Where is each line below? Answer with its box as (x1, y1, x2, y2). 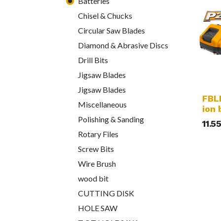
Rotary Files (78, 129, 118, 139)
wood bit (78, 174, 109, 184)
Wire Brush (78, 159, 116, 169)
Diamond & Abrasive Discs (78, 40, 168, 50)
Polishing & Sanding (78, 114, 144, 124)
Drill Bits (78, 55, 108, 65)
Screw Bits (78, 144, 114, 154)
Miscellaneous (78, 100, 127, 110)
